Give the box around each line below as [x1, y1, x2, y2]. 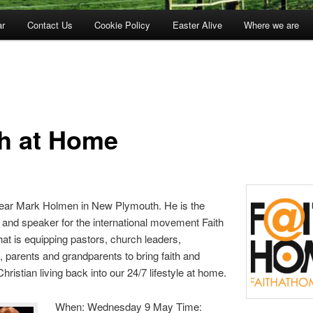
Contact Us [27, 17, 73, 31]
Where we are [244, 17, 300, 31]
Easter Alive [172, 17, 222, 31]
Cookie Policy [94, 17, 151, 31]
